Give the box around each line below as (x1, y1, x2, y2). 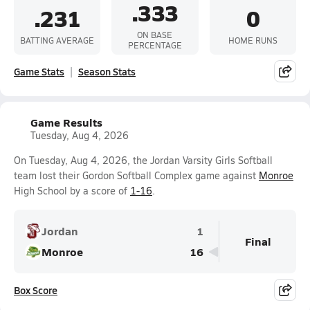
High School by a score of (14, 184, 130, 197)
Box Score (14, 283, 57, 297)
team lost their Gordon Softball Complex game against (14, 169, 259, 182)
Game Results (30, 114, 102, 130)
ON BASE (137, 29, 173, 40)
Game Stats (14, 64, 64, 78)
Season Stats (78, 64, 136, 78)
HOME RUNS (228, 34, 277, 46)
